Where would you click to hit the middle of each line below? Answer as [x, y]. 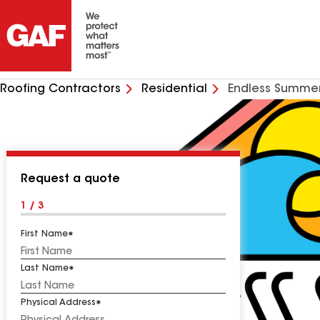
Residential [174, 89]
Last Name [45, 269]
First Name [44, 234]
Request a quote [70, 179]
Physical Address [58, 303]
